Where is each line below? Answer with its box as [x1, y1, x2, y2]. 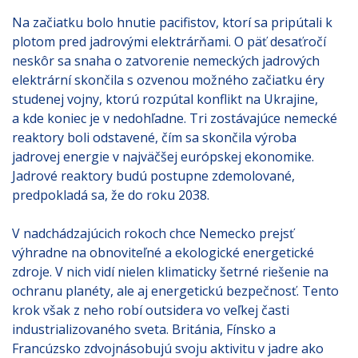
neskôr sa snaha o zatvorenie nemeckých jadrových [12, 51, 320, 70]
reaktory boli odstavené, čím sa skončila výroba [12, 128, 296, 146]
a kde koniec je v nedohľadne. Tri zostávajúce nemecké [12, 109, 337, 127]
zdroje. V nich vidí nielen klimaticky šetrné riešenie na [12, 262, 328, 280]
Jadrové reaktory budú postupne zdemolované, [12, 166, 295, 185]
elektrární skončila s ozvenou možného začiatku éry [12, 70, 324, 89]
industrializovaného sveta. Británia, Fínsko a [12, 320, 276, 338]
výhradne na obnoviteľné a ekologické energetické [12, 243, 314, 261]
